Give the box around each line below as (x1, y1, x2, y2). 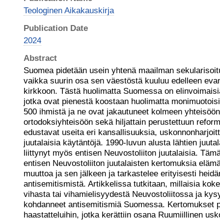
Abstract (24, 53, 57, 63)
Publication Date (24, 23, 88, 33)
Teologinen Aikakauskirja (24, 5, 114, 15)
